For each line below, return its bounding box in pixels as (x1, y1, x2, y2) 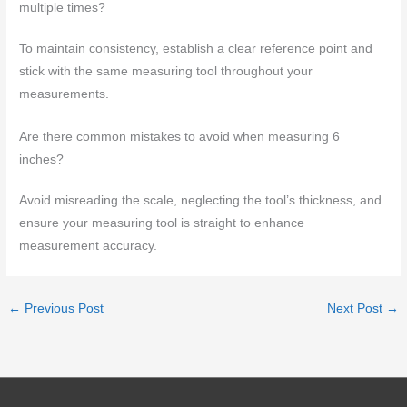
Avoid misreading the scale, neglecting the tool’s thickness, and (19, 194, 382, 208)
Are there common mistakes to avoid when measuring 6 (19, 130, 341, 144)
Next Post (326, 302, 386, 316)
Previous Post (21, 302, 104, 316)
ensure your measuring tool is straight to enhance (19, 216, 305, 231)
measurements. (19, 87, 110, 102)
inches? (19, 153, 65, 167)
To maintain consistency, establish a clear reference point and (19, 42, 373, 56)
